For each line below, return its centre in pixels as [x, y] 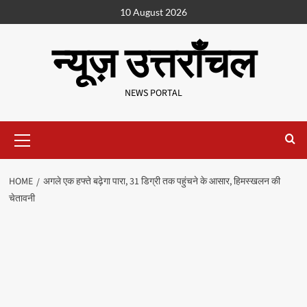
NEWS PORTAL [153, 93]
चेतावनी [22, 199]
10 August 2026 [153, 12]
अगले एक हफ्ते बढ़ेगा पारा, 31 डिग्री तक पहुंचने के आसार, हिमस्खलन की [161, 182]
